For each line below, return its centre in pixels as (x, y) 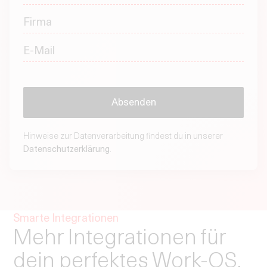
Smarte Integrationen (66, 218)
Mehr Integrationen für (120, 237)
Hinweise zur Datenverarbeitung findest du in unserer (123, 136)
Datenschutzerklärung (66, 149)
